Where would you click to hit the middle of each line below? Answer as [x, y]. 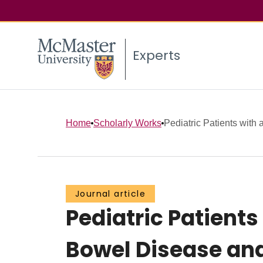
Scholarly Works [127, 123]
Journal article [110, 194]
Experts [156, 56]
